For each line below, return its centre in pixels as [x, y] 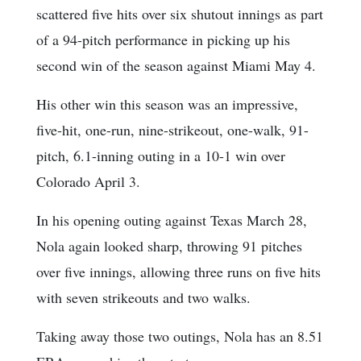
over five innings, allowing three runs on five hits [178, 272]
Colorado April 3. [88, 182]
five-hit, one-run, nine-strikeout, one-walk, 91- [172, 130]
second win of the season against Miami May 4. [176, 66]
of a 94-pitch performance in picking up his [163, 40]
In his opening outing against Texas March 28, [172, 220]
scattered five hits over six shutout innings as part [180, 14]
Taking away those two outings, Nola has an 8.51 [180, 336]
